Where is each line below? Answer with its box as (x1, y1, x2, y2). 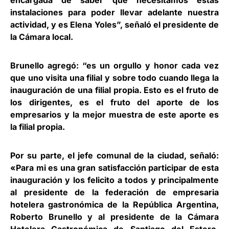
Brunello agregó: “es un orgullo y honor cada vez (10, 60, 219, 71)
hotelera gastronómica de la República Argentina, (10, 199, 219, 210)
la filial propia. (10, 122, 65, 132)
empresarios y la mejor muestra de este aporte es (10, 109, 219, 120)
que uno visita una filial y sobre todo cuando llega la (10, 73, 219, 83)
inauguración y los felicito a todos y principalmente (10, 175, 219, 185)
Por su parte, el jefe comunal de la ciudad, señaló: (10, 150, 219, 161)
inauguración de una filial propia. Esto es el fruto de (10, 85, 219, 95)
